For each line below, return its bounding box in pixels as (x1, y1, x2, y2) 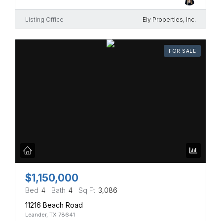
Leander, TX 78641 (25, 211, 75, 219)
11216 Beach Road (25, 201, 83, 210)
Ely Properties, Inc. (143, 16, 196, 24)
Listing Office (25, 16, 64, 24)
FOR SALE (169, 48, 196, 54)
